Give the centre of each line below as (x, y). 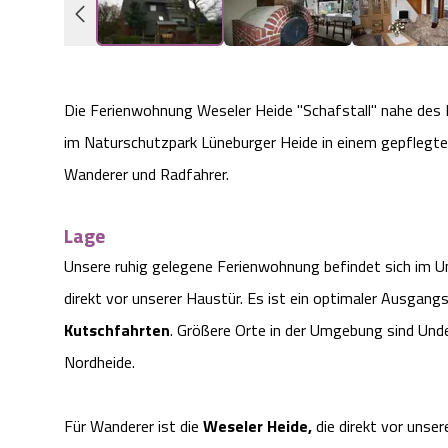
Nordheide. (99, 362)
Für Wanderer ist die (133, 426)
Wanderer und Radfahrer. (146, 174)
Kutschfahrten (117, 330)
